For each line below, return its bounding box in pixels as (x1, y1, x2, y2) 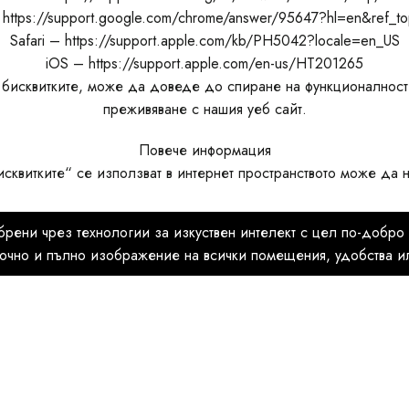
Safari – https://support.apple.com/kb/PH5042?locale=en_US (9, 30, 400, 51)
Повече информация (138, 140, 271, 161)
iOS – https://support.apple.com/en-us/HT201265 (46, 53, 363, 74)
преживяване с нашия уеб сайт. (102, 99, 307, 120)
